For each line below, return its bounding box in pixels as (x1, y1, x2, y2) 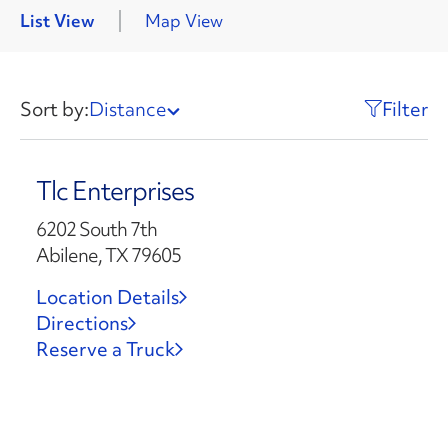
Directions (35, 310, 128, 336)
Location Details (35, 284, 179, 310)
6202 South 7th (35, 216, 157, 242)
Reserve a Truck (35, 336, 175, 362)
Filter (382, 96, 428, 122)
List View (20, 9, 95, 32)
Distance (89, 96, 167, 122)
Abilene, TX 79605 (35, 242, 181, 268)
